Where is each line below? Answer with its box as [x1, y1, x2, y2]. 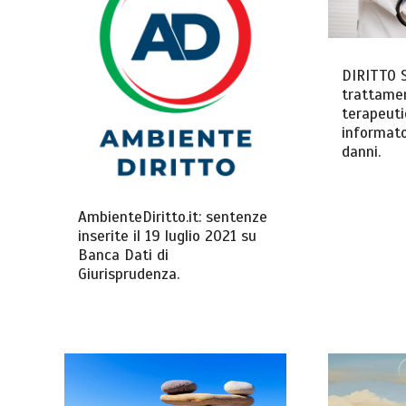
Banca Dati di [78, 245, 169, 265]
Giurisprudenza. [78, 264, 180, 284]
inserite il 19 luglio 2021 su [78, 226, 257, 246]
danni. [341, 142, 381, 162]
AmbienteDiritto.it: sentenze [78, 207, 268, 227]
